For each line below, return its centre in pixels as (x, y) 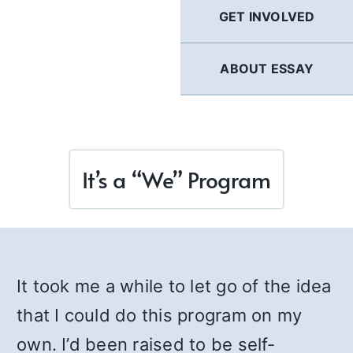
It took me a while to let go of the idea (174, 286)
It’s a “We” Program (176, 179)
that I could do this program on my (160, 315)
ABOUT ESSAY (267, 69)
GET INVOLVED (267, 17)
